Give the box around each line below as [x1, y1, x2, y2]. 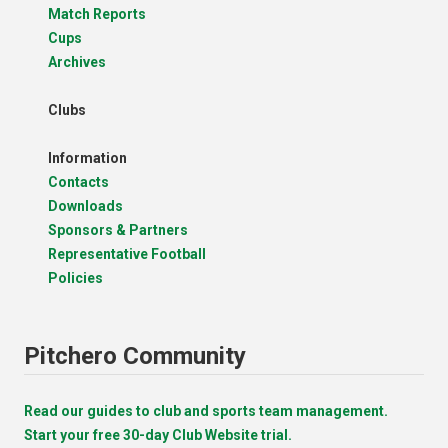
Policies [48, 269, 103, 286]
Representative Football [48, 245, 206, 262]
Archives [48, 53, 106, 70]
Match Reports [48, 5, 146, 22]
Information [48, 149, 127, 166]
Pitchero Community [24, 341, 246, 370]
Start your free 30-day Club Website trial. [24, 426, 292, 443]
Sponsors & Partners [48, 221, 188, 238]
